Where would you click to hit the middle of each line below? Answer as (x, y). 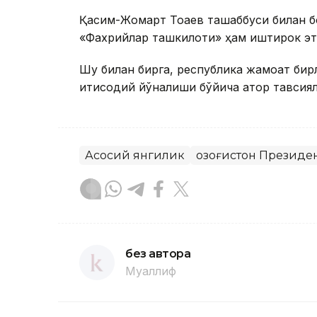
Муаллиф (151, 271)
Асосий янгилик (135, 156)
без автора (158, 254)
